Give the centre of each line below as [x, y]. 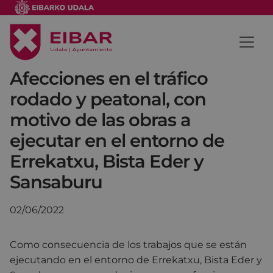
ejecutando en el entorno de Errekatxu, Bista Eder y [136, 260]
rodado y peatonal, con [108, 99]
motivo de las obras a [100, 119]
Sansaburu [56, 182]
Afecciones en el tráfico [109, 78]
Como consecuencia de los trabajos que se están [128, 244]
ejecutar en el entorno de [117, 140]
